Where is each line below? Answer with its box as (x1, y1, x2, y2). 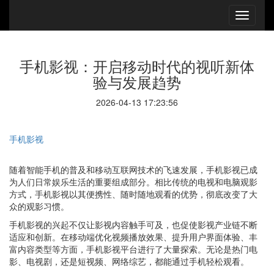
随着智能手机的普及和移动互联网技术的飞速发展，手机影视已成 (9, 163, 257, 176)
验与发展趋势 (93, 71, 181, 92)
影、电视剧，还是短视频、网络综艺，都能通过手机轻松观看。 (9, 255, 249, 267)
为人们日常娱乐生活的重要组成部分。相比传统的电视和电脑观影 (9, 176, 257, 188)
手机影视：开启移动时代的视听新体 (20, 55, 254, 76)
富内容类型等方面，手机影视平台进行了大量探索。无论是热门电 (9, 243, 257, 255)
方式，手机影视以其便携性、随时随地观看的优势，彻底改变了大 (9, 188, 257, 200)
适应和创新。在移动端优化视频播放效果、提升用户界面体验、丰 (9, 231, 257, 243)
